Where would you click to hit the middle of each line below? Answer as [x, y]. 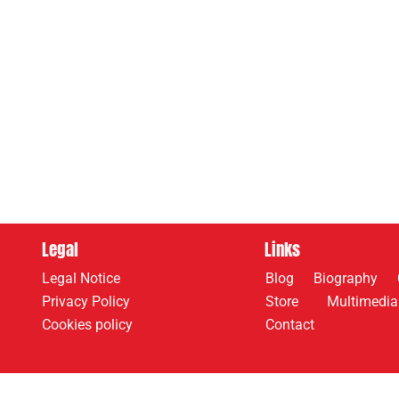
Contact [290, 324]
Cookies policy [87, 324]
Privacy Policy [86, 301]
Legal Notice [81, 278]
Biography [346, 278]
